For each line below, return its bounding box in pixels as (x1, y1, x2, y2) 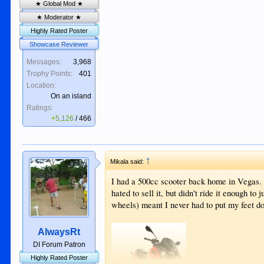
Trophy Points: (27, 70, 73, 78)
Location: (27, 81, 57, 90)
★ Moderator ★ (37, 14, 82, 21)
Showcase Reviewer (29, 41, 89, 48)
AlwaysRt (38, 227, 81, 237)
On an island (51, 92, 92, 101)
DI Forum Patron (32, 240, 85, 249)
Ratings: (27, 104, 54, 113)
